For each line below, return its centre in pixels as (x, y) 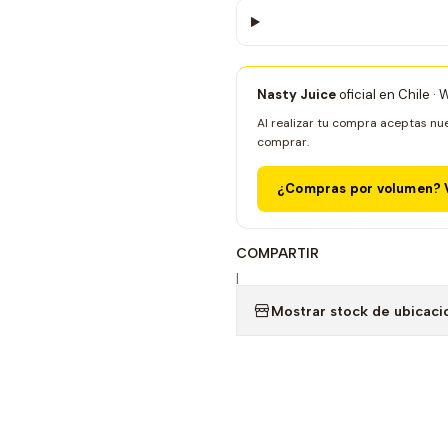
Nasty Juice (296, 94)
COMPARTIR (277, 253)
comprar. (283, 142)
